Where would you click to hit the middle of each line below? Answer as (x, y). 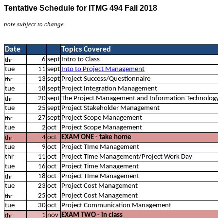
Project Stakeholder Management (110, 108)
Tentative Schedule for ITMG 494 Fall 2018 (81, 8)
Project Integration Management (109, 89)
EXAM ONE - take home (96, 137)
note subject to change (34, 24)
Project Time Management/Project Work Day (127, 157)
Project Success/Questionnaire (106, 79)
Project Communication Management (116, 206)
